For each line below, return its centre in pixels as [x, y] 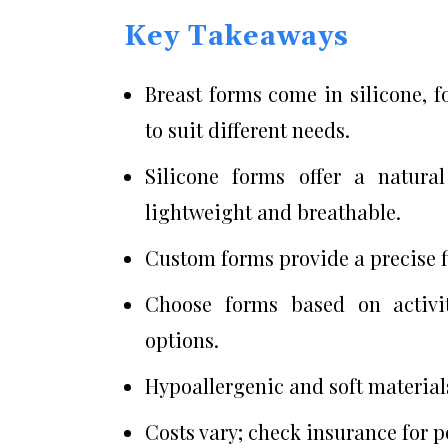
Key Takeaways [236, 36]
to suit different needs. [247, 129]
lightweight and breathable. [273, 211]
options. [182, 339]
